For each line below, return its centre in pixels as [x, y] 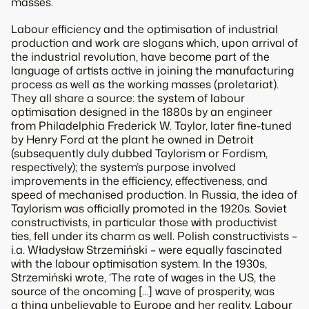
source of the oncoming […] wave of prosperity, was [143, 291]
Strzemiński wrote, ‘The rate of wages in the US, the [143, 278]
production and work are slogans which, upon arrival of [154, 43]
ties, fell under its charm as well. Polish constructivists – [154, 236]
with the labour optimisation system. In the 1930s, [139, 264]
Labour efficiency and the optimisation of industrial [144, 29]
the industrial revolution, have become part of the [140, 57]
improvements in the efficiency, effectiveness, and [139, 181]
